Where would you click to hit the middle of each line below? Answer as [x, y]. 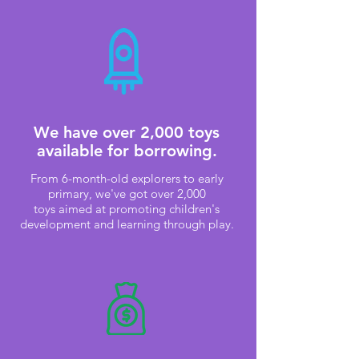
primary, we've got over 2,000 [127, 194]
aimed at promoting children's [139, 209]
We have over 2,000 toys [127, 133]
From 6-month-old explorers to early [127, 179]
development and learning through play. [127, 224]
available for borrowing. [127, 151]
